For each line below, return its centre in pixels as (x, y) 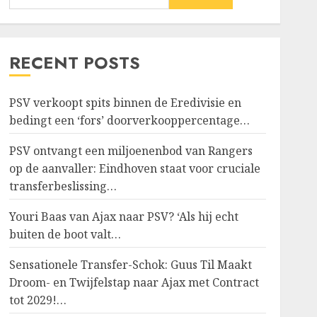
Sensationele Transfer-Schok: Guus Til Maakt (130, 265)
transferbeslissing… (63, 186)
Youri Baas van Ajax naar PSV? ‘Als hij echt (123, 217)
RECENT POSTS (74, 63)
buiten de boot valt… (65, 234)
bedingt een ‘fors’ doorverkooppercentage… (129, 120)
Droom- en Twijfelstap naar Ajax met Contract (134, 282)
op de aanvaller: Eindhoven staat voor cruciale (134, 168)
